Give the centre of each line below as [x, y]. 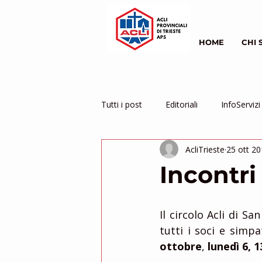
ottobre [181, 246]
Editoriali [182, 104]
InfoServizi [241, 104]
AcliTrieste [205, 149]
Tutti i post [122, 104]
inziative [214, 151]
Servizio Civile [150, 151]
